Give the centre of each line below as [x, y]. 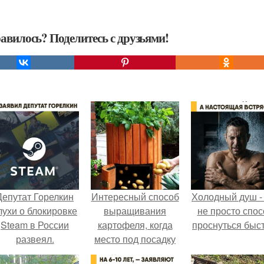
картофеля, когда [135, 225]
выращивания [135, 210]
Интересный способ [135, 196]
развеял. [35, 239]
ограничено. [135, 253]
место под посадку [135, 239]
